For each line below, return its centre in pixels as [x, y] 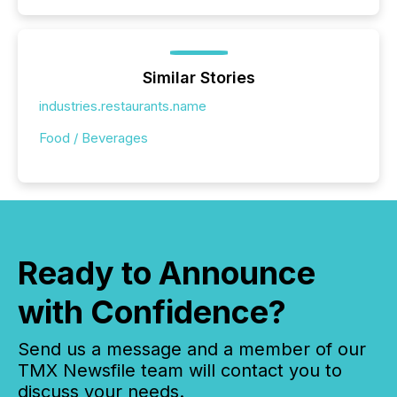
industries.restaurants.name [123, 106]
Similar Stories [198, 78]
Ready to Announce [167, 273]
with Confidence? [152, 312]
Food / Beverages [93, 138]
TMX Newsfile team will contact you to [180, 371]
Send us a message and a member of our [192, 350]
